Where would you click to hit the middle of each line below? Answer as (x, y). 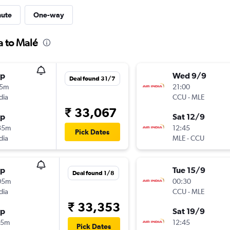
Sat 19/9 (188, 211)
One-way (49, 15)
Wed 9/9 (189, 76)
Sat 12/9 (188, 117)
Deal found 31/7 (92, 79)
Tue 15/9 (189, 170)
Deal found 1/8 (93, 173)
